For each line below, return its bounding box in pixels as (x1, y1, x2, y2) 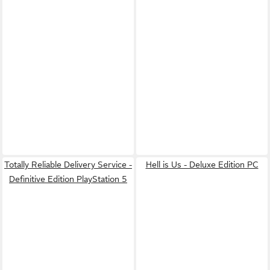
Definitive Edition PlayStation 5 (9, 174, 127, 184)
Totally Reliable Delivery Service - (4, 160, 132, 169)
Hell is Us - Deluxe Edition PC (145, 160, 259, 169)
